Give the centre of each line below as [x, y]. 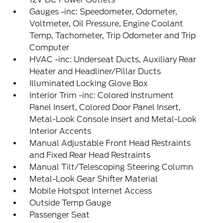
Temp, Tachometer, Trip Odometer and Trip [113, 36]
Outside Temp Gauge [70, 203]
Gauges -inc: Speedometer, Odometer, [104, 12]
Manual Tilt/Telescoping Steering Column [111, 167]
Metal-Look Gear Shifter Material [94, 179]
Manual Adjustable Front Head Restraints [110, 143]
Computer [50, 48]
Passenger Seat [60, 215]
